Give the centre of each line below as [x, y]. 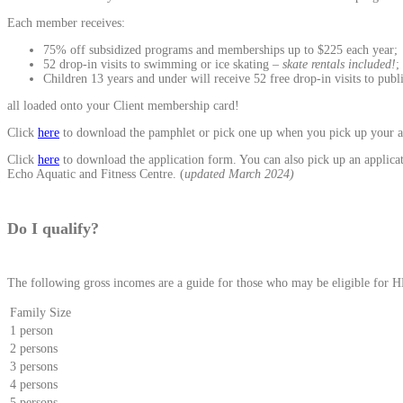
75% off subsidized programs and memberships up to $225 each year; [220, 50]
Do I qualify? [53, 229]
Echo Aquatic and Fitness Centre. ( [96, 175]
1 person [31, 331]
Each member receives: [66, 23]
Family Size [40, 313]
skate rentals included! [339, 65]
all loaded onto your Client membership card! [123, 106]
